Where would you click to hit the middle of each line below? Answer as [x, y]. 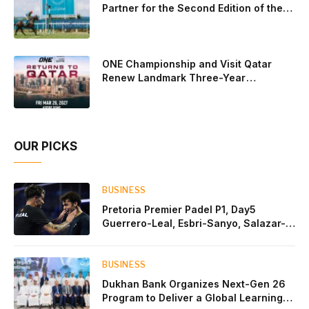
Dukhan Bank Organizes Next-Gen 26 [194, 284]
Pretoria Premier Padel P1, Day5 [179, 209]
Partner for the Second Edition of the [192, 8]
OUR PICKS [46, 146]
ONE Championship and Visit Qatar [187, 64]
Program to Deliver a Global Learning [192, 298]
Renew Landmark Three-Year [174, 78]
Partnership [131, 91]
